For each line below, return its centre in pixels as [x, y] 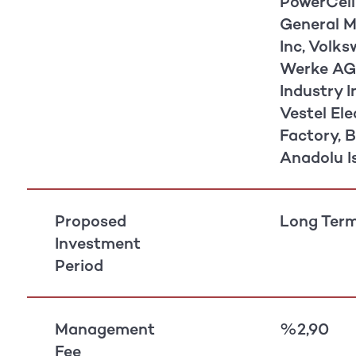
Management [104, 329]
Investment [97, 243]
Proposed [90, 221]
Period [79, 265]
